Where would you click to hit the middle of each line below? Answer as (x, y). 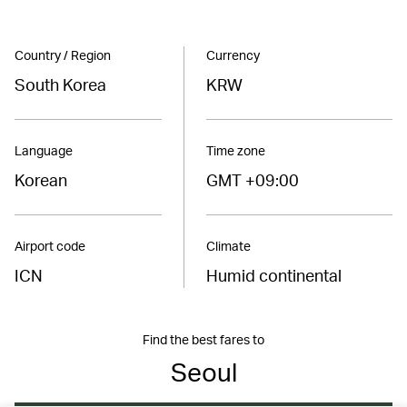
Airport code (50, 246)
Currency (233, 55)
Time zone (236, 151)
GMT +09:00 (253, 180)
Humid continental (274, 275)
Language (44, 151)
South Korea (60, 84)
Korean (41, 180)
